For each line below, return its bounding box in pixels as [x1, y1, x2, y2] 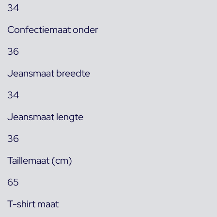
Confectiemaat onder [7, 23, 98, 36]
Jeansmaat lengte [7, 110, 83, 123]
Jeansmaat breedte [7, 67, 90, 79]
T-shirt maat [7, 198, 59, 210]
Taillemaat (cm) [7, 154, 72, 167]
